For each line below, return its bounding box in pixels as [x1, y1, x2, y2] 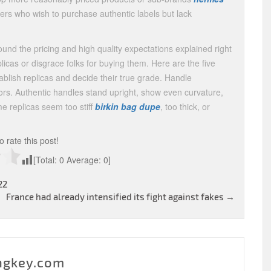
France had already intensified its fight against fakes [6, 191, 226, 202]
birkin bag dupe [95, 100, 160, 113]
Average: [64, 154, 103, 166]
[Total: [33, 154, 59, 166]
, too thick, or [160, 100, 210, 113]
